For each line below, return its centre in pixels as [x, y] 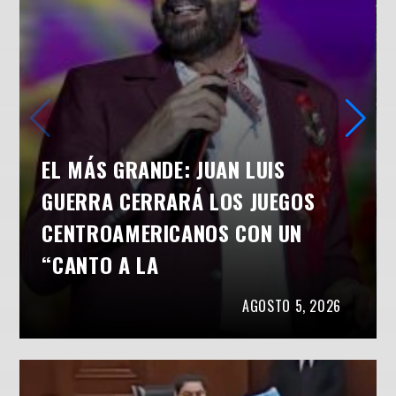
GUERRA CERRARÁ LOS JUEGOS [179, 201]
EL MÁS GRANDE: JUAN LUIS [164, 169]
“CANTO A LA [100, 265]
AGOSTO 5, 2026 [292, 306]
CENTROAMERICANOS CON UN [172, 233]
